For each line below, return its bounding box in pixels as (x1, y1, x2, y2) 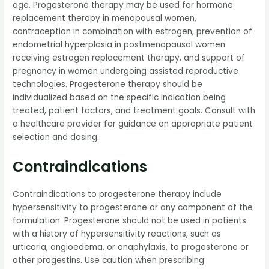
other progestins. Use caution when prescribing (13, 254, 205, 266)
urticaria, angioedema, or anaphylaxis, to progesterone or (13, 241, 249, 253)
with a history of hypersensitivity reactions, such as (13, 228, 222, 240)
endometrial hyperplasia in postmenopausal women (13, 38, 226, 50)
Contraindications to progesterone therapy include (13, 188, 222, 200)
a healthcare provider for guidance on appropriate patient (13, 118, 253, 130)
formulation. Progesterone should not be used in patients (13, 214, 247, 226)
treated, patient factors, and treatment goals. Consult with (13, 104, 256, 116)
